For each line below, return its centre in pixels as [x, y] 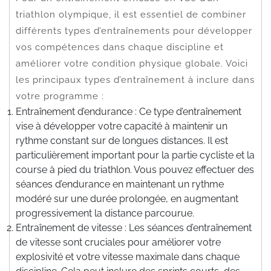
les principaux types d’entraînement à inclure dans [135, 80]
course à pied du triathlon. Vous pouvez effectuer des [135, 169]
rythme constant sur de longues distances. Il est [122, 140]
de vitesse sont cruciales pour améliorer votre [118, 242]
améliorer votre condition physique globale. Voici [132, 63]
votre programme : [60, 96]
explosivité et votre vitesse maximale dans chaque [128, 256]
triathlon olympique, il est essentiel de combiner [131, 14]
